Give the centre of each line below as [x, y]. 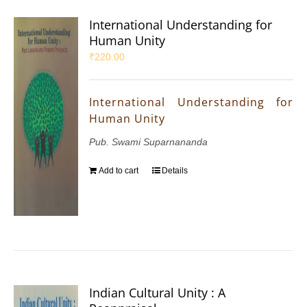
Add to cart [119, 171]
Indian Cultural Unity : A [158, 293]
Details [175, 171]
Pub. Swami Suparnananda [149, 142]
